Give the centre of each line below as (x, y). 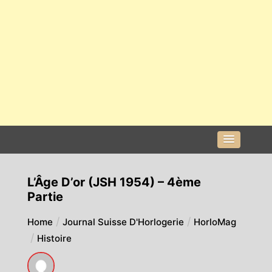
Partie (45, 197)
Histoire (54, 239)
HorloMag (215, 222)
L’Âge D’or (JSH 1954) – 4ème (114, 182)
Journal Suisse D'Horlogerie (123, 222)
